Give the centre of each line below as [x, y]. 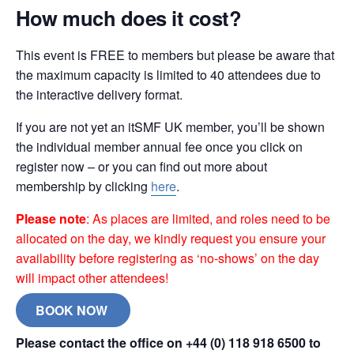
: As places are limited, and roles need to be [208, 219]
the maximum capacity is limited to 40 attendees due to [168, 75]
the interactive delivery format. [99, 95]
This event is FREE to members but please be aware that [175, 55]
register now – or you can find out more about [141, 167]
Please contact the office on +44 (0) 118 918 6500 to [168, 343]
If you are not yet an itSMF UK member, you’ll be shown [170, 127]
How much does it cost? [128, 17]
